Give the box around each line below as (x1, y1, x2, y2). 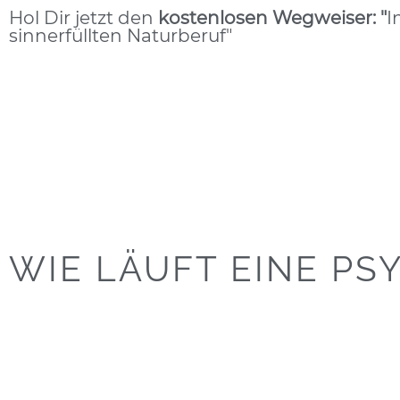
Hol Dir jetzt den (9, 7, 158, 29)
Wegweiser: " (272, 7, 387, 29)
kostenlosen (158, 7, 268, 29)
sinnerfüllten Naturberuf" (9, 25, 232, 46)
